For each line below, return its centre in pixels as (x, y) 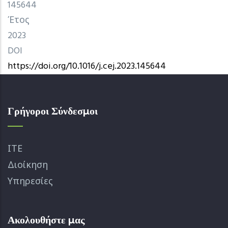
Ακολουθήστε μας (46, 219)
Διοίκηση (28, 165)
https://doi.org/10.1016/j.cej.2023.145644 (87, 66)
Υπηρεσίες (30, 182)
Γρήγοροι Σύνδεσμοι (53, 110)
